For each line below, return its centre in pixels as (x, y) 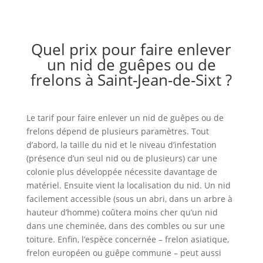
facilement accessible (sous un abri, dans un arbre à (129, 198)
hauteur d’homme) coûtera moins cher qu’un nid (122, 212)
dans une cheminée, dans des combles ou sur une (125, 225)
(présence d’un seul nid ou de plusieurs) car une (122, 158)
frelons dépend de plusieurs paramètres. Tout (117, 131)
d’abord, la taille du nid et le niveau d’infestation (121, 144)
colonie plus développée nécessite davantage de (122, 171)
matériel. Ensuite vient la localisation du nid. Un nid (128, 185)
